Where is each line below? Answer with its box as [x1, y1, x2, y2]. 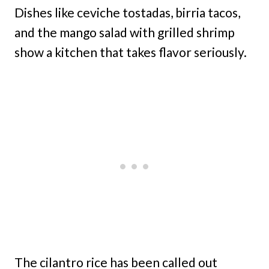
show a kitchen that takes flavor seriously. [14, 44, 247, 59]
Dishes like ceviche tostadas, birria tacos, [14, 4, 240, 20]
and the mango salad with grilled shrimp [14, 24, 235, 40]
